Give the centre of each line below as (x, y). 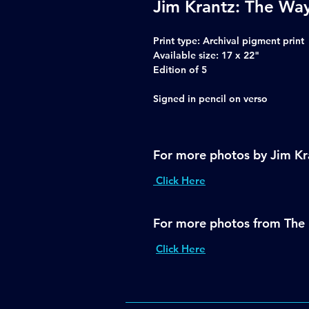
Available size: (186, 56)
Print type (175, 41)
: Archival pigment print (251, 41)
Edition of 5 (180, 70)
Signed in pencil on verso (210, 99)
